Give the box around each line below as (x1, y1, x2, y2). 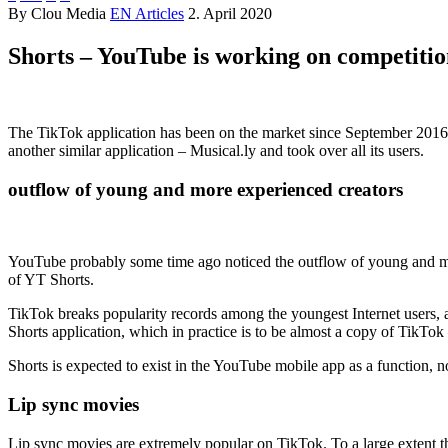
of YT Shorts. (8, 271, 94, 289)
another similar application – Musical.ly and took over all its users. (8, 141, 424, 159)
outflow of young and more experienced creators (8, 178, 403, 200)
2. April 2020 (188, 5, 272, 22)
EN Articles (110, 5, 184, 22)
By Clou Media (8, 5, 106, 22)
